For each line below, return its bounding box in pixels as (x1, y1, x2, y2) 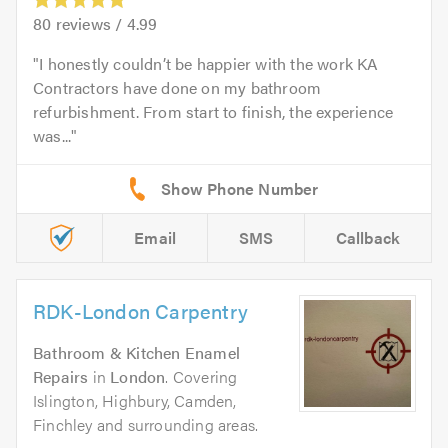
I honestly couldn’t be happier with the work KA (39, 52, 379, 76)
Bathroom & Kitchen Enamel (33, 341, 240, 365)
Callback (335, 226, 401, 250)
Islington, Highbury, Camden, (33, 389, 237, 413)
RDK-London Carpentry (33, 296, 248, 326)
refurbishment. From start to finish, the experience (33, 100, 394, 124)
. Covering (165, 365, 238, 389)
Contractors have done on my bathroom (33, 76, 322, 100)
